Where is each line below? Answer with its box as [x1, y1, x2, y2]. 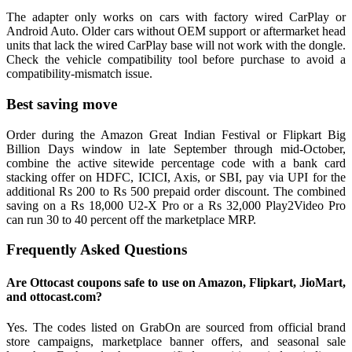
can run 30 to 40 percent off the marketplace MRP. [6, 212, 256, 226]
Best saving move [6, 95, 117, 112]
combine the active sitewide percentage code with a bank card [6, 156, 346, 170]
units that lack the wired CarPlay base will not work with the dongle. [6, 38, 346, 53]
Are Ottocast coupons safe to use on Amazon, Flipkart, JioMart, [6, 275, 346, 289]
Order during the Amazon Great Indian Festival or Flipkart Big [6, 127, 346, 141]
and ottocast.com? [6, 289, 102, 303]
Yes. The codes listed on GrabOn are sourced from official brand [6, 320, 346, 334]
